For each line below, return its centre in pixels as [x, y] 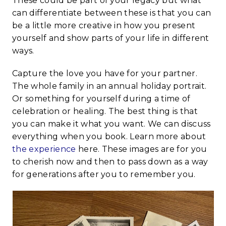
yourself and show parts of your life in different [111, 38]
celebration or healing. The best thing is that [105, 111]
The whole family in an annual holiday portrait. [109, 86]
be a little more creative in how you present [104, 26]
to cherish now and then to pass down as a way [110, 162]
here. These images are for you [142, 149]
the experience [44, 149]
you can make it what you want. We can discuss [111, 124]
